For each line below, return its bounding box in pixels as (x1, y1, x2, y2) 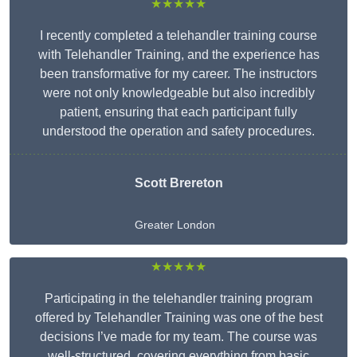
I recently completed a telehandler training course (40, 29, 317, 43)
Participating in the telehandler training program (45, 292, 312, 306)
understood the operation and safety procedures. (42, 124, 315, 139)
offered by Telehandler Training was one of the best (34, 311, 323, 325)
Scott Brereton (134, 176, 223, 190)
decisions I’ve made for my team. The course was (40, 330, 317, 344)
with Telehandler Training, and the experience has (37, 48, 320, 62)
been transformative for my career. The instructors (40, 67, 317, 81)
